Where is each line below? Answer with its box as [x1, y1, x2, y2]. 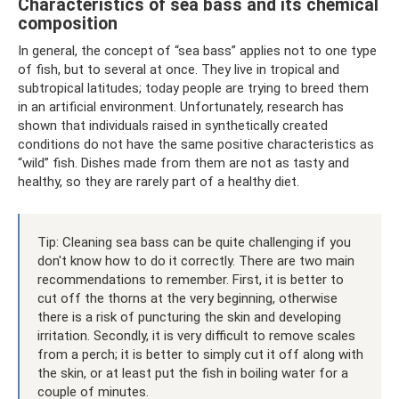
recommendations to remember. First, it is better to [37, 271, 344, 288]
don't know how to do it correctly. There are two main [37, 252, 354, 269]
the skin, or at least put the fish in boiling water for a [37, 364, 348, 381]
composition [18, 12, 118, 34]
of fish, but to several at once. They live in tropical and [18, 61, 339, 77]
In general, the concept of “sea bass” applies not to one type [18, 42, 377, 59]
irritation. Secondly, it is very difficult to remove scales [37, 327, 355, 344]
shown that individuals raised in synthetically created [18, 117, 328, 134]
